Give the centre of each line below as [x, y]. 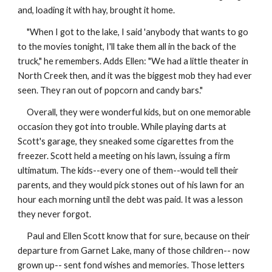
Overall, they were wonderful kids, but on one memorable [134, 112]
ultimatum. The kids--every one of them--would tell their [128, 170]
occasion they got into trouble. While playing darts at [122, 127]
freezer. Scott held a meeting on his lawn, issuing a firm [124, 156]
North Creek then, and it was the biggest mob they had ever [135, 76]
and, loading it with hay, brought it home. [97, 10]
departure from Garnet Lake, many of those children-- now [134, 250]
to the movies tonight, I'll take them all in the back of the [127, 46]
